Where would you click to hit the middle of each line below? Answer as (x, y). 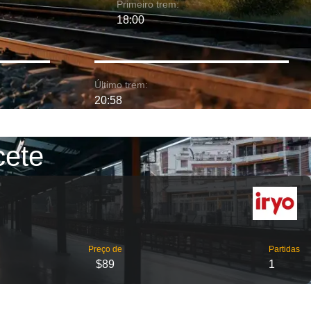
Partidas (284, 249)
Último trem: (121, 85)
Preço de (105, 249)
